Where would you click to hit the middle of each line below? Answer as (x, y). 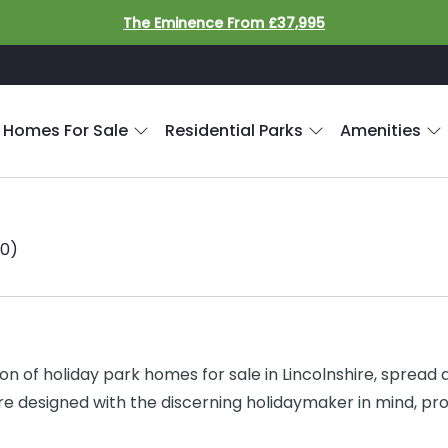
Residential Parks (233, 130)
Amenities (380, 130)
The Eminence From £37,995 (224, 22)
